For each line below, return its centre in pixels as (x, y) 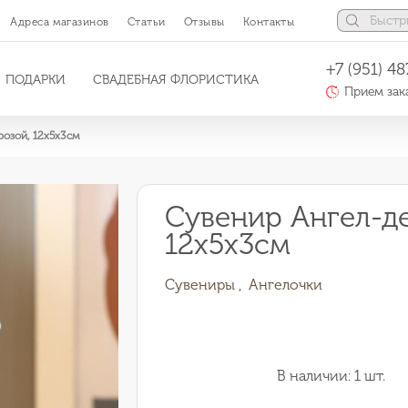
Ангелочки (286, 285)
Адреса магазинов (60, 21)
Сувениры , (204, 285)
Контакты (269, 21)
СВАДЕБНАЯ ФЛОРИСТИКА (175, 79)
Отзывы (204, 21)
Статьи (146, 21)
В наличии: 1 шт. (331, 376)
